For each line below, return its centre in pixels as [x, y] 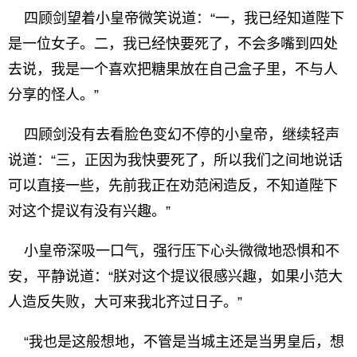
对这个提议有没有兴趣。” [89, 211]
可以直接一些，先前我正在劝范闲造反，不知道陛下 [173, 186]
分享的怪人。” [53, 95]
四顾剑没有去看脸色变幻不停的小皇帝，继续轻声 [174, 135]
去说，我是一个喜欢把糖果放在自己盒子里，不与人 [173, 69]
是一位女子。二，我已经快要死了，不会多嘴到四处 [173, 44]
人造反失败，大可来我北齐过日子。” [125, 302]
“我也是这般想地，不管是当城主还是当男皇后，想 [176, 342]
